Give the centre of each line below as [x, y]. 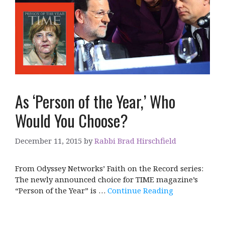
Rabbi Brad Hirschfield [135, 140]
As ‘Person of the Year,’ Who [95, 101]
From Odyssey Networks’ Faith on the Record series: [109, 168]
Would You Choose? [72, 121]
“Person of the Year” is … [61, 190]
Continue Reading [140, 190]
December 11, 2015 [48, 140]
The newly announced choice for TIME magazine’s [106, 179]
